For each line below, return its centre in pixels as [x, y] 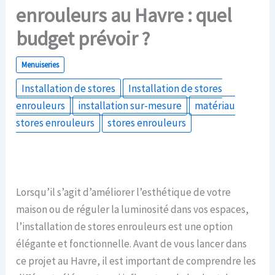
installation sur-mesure [130, 105]
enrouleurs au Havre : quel [124, 15]
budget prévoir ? [83, 38]
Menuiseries [41, 64]
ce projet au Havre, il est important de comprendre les [136, 261]
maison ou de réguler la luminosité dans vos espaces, [133, 209]
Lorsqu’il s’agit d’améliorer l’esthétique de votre [124, 192]
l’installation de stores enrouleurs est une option [125, 226]
